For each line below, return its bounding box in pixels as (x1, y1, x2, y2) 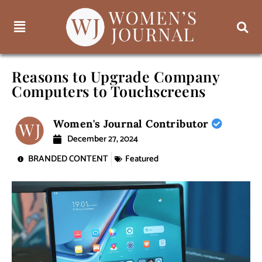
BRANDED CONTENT (28, 151, 108, 167)
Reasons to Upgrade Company (12, 67, 219, 87)
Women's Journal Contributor (53, 117, 212, 131)
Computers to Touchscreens (12, 81, 206, 101)
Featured (125, 151, 158, 167)
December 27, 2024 (67, 132, 139, 147)
